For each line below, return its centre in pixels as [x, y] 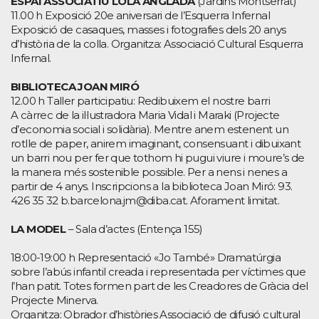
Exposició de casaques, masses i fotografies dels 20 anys [148, 29]
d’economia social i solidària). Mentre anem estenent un [150, 129]
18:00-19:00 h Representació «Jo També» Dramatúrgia [146, 257]
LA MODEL [38, 229]
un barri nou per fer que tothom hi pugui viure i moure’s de [158, 157]
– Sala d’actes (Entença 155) [134, 229]
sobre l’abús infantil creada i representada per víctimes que [158, 271]
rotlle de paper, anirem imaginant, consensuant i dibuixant [156, 143]
